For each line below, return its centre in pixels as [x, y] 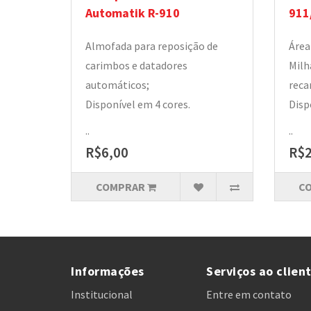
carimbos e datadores [136, 65]
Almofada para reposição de [152, 46]
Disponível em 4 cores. [138, 104]
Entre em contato [249, 294]
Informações [108, 271]
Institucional [102, 294]
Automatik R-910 [133, 13]
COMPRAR [120, 187]
